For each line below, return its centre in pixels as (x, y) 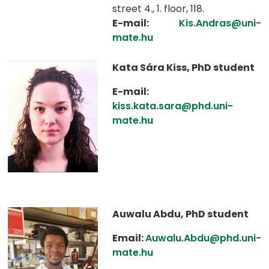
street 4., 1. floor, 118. (158, 9)
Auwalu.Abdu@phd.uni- (203, 238)
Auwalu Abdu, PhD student (180, 214)
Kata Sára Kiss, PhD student (183, 68)
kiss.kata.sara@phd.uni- (173, 106)
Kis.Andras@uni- (220, 23)
